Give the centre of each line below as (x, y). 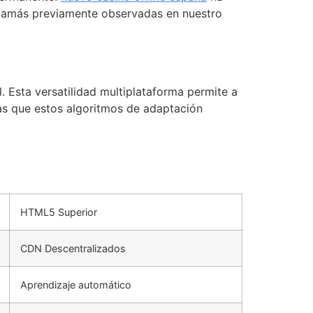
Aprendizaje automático (76, 285)
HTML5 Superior (59, 212)
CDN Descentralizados (73, 249)
